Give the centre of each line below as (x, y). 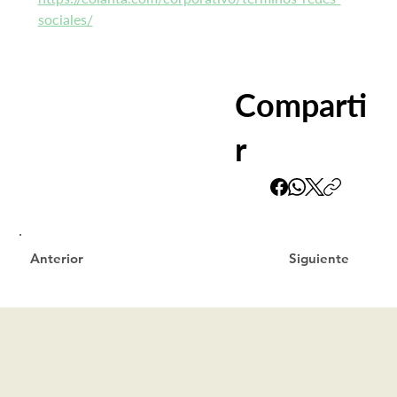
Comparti (300, 104)
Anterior (57, 259)
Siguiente (319, 259)
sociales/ (65, 19)
